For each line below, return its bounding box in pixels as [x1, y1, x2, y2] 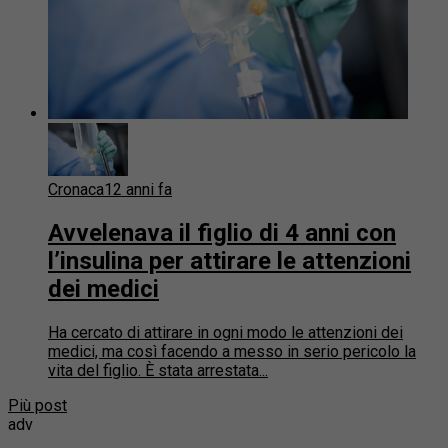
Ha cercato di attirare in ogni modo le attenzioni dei [48, 323, 403, 343]
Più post [8, 396, 67, 416]
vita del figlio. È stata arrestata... [48, 361, 268, 381]
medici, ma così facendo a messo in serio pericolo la [48, 342, 416, 362]
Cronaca [48, 180, 104, 200]
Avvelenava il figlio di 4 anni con [48, 219, 396, 248]
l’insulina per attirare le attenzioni [48, 247, 411, 276]
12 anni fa [104, 180, 172, 200]
